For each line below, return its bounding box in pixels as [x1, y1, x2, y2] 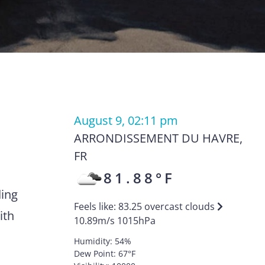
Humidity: [73, 235, 115, 247]
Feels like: [73, 200, 118, 213]
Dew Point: [73, 248, 118, 259]
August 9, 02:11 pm [73, 112, 178, 128]
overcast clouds [144, 200, 215, 213]
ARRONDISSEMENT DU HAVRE [73, 130, 240, 146]
